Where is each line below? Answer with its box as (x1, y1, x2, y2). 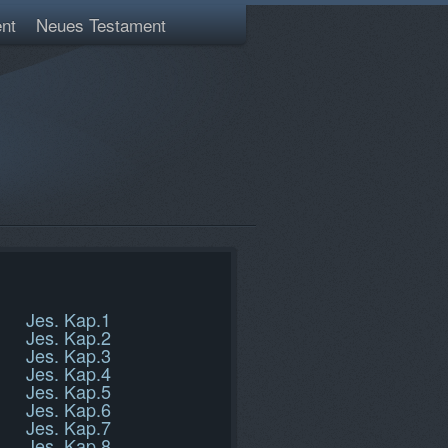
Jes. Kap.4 (26, 360, 111, 386)
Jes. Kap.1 (26, 306, 111, 332)
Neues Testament (36, 12, 166, 37)
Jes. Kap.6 (26, 396, 111, 422)
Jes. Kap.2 (26, 324, 111, 350)
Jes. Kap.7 (26, 414, 111, 440)
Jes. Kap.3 (26, 342, 111, 368)
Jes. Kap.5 (26, 378, 111, 404)
